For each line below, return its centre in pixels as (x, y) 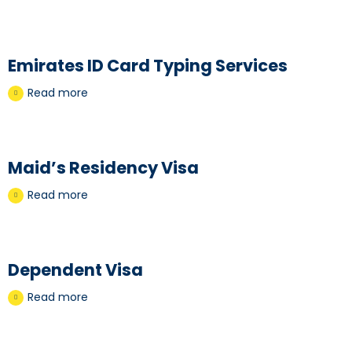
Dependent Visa (75, 270)
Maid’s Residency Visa (103, 168)
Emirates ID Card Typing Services (148, 66)
